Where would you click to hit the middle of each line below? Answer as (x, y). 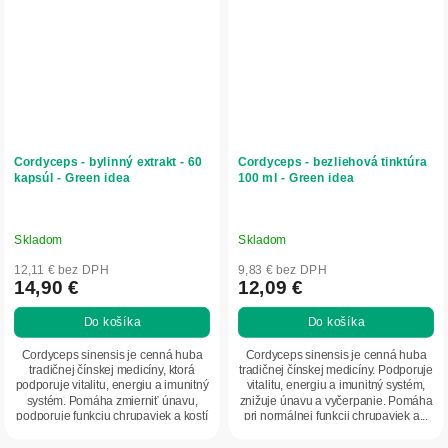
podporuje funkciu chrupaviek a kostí (112, 416)
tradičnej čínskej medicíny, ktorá (112, 370)
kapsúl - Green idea (72, 177)
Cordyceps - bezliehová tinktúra (332, 161)
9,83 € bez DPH (282, 269)
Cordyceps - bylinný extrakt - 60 (108, 161)
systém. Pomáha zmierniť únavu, (112, 401)
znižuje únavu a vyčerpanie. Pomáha (336, 401)
